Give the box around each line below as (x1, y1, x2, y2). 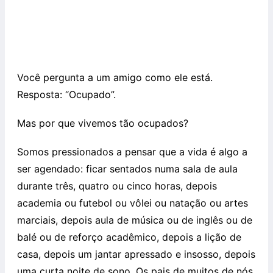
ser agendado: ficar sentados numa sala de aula (17, 163, 238, 175)
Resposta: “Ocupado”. (17, 88, 116, 101)
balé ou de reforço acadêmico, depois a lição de (17, 231, 241, 244)
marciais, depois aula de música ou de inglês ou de (17, 214, 252, 227)
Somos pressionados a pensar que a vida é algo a (17, 146, 247, 158)
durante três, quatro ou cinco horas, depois (17, 180, 217, 193)
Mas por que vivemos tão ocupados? (17, 117, 188, 130)
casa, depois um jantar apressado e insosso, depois (17, 248, 255, 261)
